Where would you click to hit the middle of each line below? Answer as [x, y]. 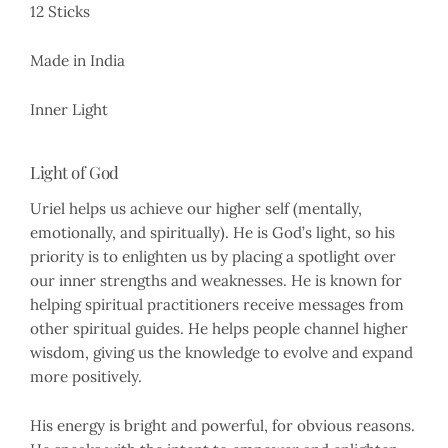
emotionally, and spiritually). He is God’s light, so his [212, 233]
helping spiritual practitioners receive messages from [217, 305]
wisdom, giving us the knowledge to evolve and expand [221, 353]
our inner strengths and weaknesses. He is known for [216, 281]
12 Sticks [60, 12]
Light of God [74, 172]
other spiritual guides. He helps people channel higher [219, 329]
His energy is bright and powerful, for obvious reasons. [222, 426]
